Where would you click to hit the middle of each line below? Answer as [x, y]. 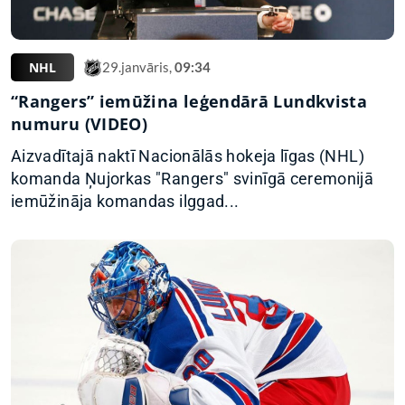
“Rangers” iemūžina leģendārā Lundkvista [189, 101]
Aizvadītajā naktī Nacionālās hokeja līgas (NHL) [188, 155]
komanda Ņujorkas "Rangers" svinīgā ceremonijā [193, 178]
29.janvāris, [138, 67]
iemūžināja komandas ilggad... [125, 201]
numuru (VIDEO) [80, 123]
